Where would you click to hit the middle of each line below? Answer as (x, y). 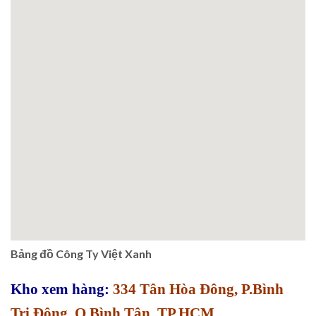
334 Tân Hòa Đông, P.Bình (196, 290)
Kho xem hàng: (60, 290)
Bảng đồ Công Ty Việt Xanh (81, 254)
